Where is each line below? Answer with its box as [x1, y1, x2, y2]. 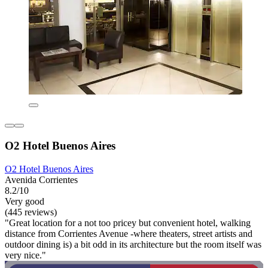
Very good [5, 196, 44, 206]
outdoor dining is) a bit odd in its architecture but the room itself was [5, 239, 261, 249]
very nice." [5, 249, 46, 260]
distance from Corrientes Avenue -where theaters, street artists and [5, 228, 252, 239]
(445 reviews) [5, 206, 57, 217]
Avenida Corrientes [5, 174, 78, 185]
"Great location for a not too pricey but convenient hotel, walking [5, 217, 251, 228]
